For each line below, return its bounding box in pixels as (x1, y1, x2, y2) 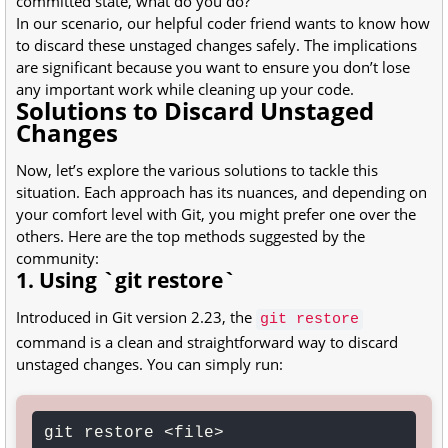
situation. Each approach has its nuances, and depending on (16, 182, 427, 203)
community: (16, 248, 99, 269)
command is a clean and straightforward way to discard (16, 332, 398, 353)
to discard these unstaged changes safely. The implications (16, 35, 417, 56)
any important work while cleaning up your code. (16, 79, 354, 100)
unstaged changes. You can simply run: (16, 354, 283, 375)
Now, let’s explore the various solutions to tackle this (16, 160, 378, 181)
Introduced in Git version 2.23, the (16, 307, 256, 328)
